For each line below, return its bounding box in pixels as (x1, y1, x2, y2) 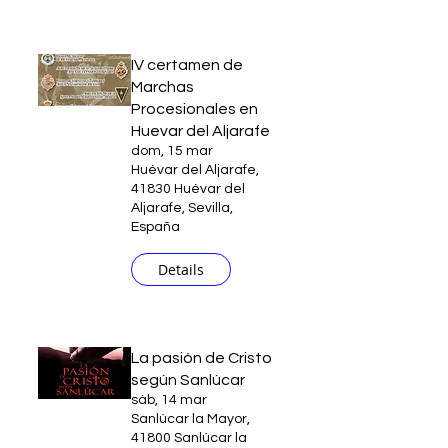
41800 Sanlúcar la (131, 431, 247, 445)
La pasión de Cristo (131, 350, 272, 366)
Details (158, 260, 204, 279)
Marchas (131, 79, 194, 95)
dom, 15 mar (131, 144, 213, 158)
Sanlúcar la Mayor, (131, 412, 250, 426)
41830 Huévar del (131, 182, 245, 196)
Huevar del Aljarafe (131, 123, 270, 139)
